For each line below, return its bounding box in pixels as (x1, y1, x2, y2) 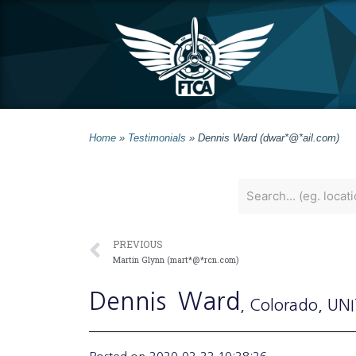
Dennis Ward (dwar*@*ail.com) (198, 131, 339, 144)
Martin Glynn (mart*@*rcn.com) (113, 253, 238, 265)
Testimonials (128, 131, 186, 144)
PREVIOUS (113, 237, 163, 250)
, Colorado (240, 296, 318, 313)
